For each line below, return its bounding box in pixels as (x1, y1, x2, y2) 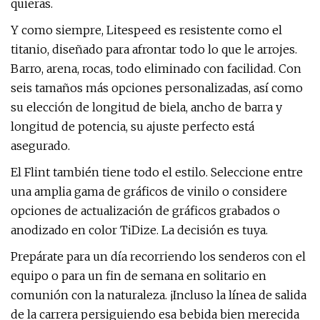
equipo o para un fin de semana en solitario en (11, 269, 266, 283)
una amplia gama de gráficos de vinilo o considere (11, 184, 287, 199)
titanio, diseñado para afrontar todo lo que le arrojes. (11, 42, 297, 56)
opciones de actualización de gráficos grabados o (11, 204, 280, 218)
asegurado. (11, 139, 70, 153)
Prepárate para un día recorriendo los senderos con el (11, 249, 306, 264)
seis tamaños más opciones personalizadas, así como (11, 81, 303, 95)
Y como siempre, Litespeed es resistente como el (11, 23, 282, 37)
